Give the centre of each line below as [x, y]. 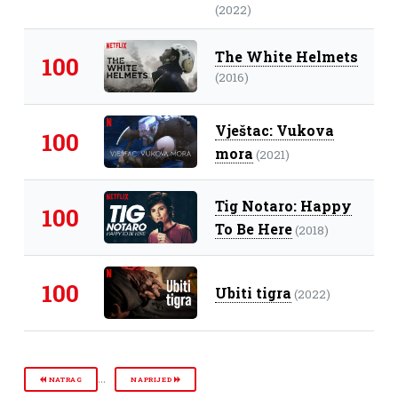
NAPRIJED [152, 379]
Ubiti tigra [253, 292]
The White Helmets [286, 56]
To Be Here [253, 228]
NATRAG [64, 379]
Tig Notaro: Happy [283, 205]
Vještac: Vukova [274, 130]
